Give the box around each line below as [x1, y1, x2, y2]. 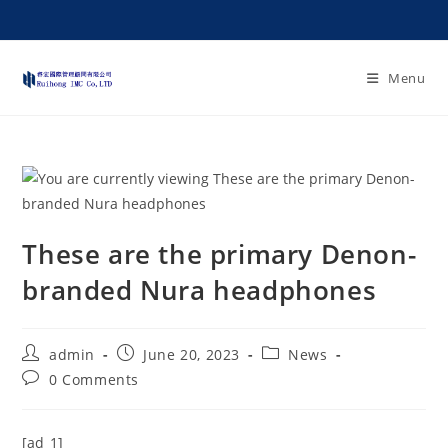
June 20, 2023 [143, 345, 241, 364]
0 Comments [49, 370, 140, 389]
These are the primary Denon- [22, 236, 417, 272]
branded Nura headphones [22, 272, 377, 308]
